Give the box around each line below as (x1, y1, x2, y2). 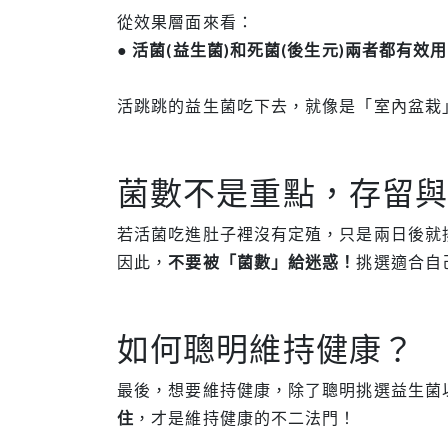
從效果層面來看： (117, 12, 254, 31)
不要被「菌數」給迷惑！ (168, 252, 357, 271)
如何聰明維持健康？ (117, 329, 415, 368)
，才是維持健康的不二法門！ (134, 408, 357, 427)
